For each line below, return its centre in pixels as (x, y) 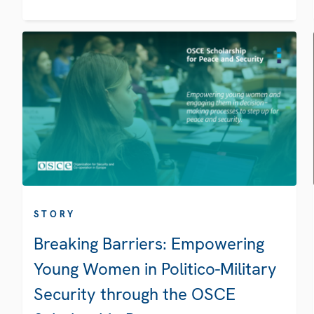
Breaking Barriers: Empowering (149, 244)
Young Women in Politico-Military (155, 269)
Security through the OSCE (135, 294)
